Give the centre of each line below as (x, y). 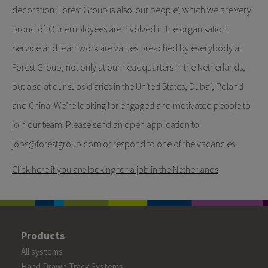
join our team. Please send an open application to (106, 124)
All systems (42, 252)
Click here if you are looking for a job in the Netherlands (115, 169)
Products (43, 235)
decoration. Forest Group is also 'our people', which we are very (132, 10)
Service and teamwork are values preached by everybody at (127, 48)
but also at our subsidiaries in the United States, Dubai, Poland (128, 86)
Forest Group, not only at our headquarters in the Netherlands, (129, 67)
